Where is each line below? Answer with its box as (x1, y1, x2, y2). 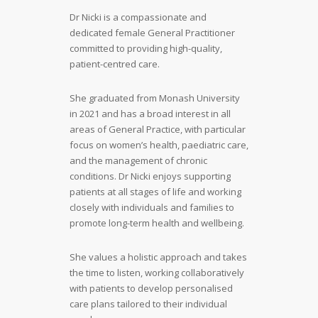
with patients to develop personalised (70, 281, 233, 295)
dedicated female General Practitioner (70, 26, 235, 39)
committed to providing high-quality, (70, 41, 222, 55)
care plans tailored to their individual (70, 297, 227, 310)
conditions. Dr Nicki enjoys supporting (70, 169, 231, 182)
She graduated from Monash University (70, 91, 240, 104)
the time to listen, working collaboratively (70, 265, 244, 279)
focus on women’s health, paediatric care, (70, 138, 248, 151)
